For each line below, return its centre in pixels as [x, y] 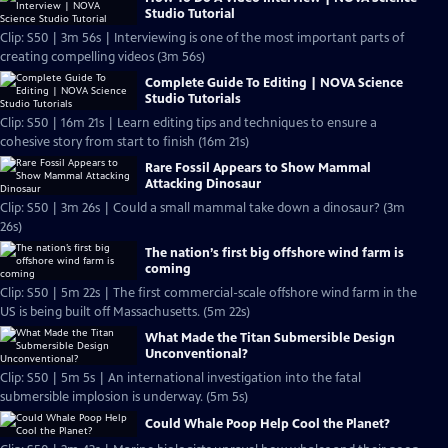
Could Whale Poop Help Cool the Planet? [267, 424]
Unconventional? [196, 353]
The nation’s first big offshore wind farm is [274, 252]
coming [168, 268]
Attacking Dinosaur [203, 183]
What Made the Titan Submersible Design [270, 337]
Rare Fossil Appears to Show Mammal [258, 167]
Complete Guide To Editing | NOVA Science [274, 82]
